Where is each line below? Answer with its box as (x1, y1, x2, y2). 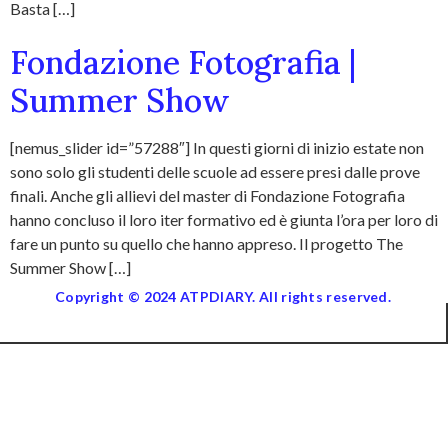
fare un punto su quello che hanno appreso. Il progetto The (10, 234, 403, 253)
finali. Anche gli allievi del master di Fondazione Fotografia (10, 186, 405, 205)
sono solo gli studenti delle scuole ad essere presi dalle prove (10, 162, 420, 181)
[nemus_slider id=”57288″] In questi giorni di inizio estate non (10, 138, 424, 157)
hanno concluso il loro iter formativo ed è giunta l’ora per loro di (10, 210, 438, 229)
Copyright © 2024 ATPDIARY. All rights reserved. (54, 288, 392, 305)
